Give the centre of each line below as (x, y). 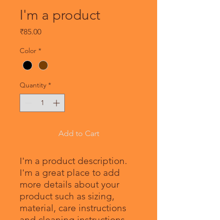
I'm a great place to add (70, 173)
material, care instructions (73, 208)
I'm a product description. (73, 161)
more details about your (69, 185)
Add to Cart (79, 134)
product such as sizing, (67, 196)
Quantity (33, 85)
